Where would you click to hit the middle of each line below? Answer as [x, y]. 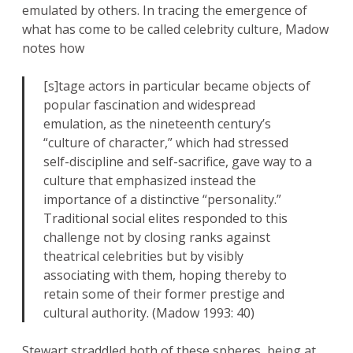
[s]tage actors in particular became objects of [177, 86]
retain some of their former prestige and [164, 294]
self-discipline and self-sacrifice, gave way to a [178, 162]
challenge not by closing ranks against [157, 238]
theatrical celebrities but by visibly [143, 256]
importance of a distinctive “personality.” [164, 200]
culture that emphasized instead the [150, 181]
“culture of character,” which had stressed [166, 143]
